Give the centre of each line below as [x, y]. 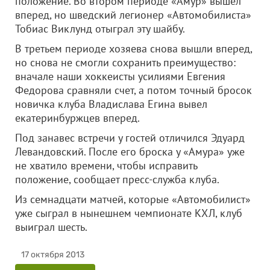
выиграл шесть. [69, 227]
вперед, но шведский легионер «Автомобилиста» [133, 15]
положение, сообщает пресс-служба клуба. [117, 179]
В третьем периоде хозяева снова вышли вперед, [133, 49]
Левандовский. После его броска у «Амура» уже [130, 152]
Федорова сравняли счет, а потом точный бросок [133, 90]
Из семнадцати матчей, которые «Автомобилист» [133, 199]
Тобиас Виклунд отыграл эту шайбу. [100, 29]
